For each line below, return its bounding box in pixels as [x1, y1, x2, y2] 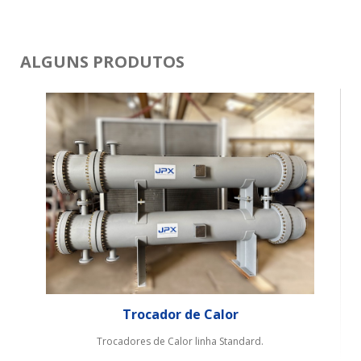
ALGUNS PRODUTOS [20, 50, 185, 73]
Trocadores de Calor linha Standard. [97, 334, 263, 348]
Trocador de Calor [122, 305, 239, 323]
